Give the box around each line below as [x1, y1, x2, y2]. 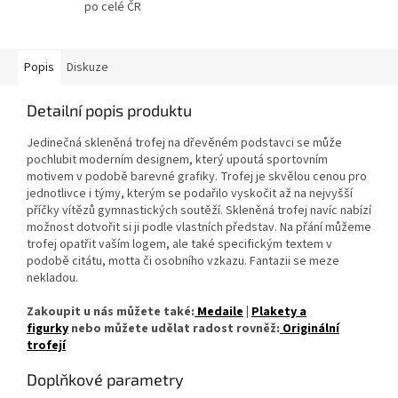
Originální [280, 320, 339, 338]
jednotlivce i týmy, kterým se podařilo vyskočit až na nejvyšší [27, 185, 353, 203]
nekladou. [27, 269, 78, 288]
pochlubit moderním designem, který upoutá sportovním [27, 151, 328, 170]
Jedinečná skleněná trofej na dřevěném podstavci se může [27, 134, 342, 153]
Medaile [195, 303, 243, 322]
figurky [27, 320, 68, 338]
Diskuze [67, 59, 108, 77]
